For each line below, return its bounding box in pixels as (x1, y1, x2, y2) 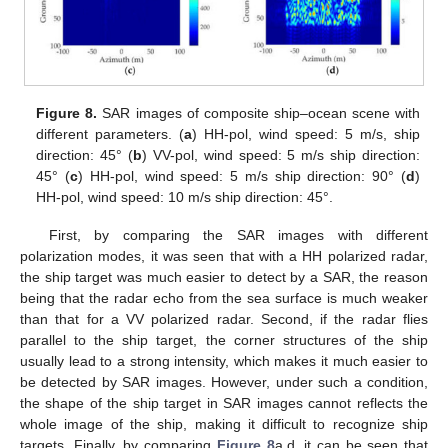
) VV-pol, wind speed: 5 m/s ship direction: (142, 147, 420, 164)
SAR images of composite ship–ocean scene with (97, 105, 420, 122)
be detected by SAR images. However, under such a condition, (20, 374, 428, 391)
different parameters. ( (36, 126, 185, 143)
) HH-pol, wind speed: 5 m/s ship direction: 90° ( (78, 168, 406, 185)
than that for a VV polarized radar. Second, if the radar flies (20, 311, 428, 328)
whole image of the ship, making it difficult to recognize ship (20, 416, 428, 433)
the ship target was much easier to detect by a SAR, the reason (20, 269, 428, 286)
